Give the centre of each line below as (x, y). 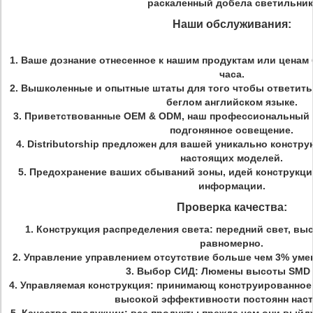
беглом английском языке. (232, 102)
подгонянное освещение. (232, 130)
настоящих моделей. (232, 158)
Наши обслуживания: (232, 24)
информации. (232, 186)
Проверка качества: (232, 207)
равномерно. (232, 243)
